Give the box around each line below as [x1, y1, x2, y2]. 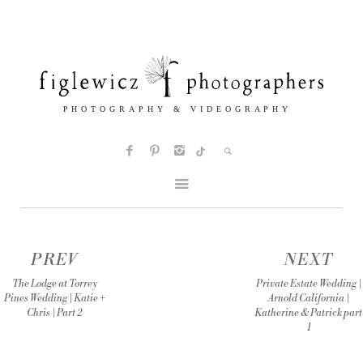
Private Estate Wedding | [255, 278, 361, 291]
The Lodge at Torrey [11, 278, 97, 291]
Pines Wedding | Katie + [3, 293, 105, 305]
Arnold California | [267, 293, 349, 305]
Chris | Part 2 [27, 307, 83, 320]
